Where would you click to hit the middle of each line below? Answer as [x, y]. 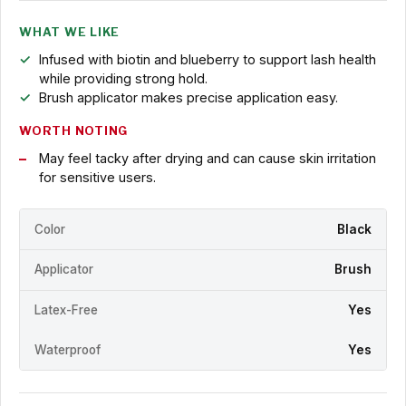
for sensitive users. [97, 178]
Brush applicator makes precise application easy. [188, 98]
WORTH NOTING [74, 131]
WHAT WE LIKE [70, 33]
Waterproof [68, 350]
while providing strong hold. [123, 79]
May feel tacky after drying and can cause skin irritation [207, 159]
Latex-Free [66, 310]
